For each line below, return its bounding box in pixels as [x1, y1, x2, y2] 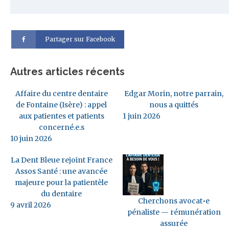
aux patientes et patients [18, 111, 104, 121]
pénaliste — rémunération [127, 207, 221, 217]
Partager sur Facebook [45, 35, 116, 43]
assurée [160, 218, 188, 228]
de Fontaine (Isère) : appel [16, 100, 107, 109]
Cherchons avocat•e [138, 196, 210, 205]
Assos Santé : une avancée [15, 166, 107, 176]
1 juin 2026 [123, 111, 161, 121]
